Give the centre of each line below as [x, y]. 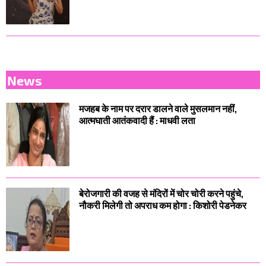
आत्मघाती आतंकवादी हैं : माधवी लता [137, 120]
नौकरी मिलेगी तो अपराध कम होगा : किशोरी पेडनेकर [163, 205]
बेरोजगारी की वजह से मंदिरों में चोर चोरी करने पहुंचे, [161, 193]
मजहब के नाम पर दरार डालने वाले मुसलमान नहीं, [158, 108]
